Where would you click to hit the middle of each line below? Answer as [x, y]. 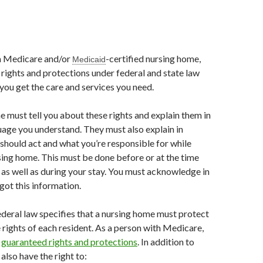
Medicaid [89, 60]
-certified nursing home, [153, 58]
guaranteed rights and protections [69, 242]
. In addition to [166, 242]
